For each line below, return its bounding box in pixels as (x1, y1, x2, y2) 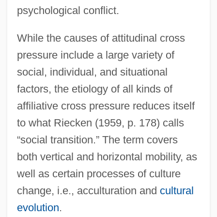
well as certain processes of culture (16, 167, 181, 180)
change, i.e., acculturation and (16, 184, 160, 197)
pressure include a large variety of (16, 48, 174, 61)
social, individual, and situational (16, 65, 168, 78)
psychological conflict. (16, 4, 119, 16)
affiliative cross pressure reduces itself (16, 99, 195, 112)
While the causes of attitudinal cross (16, 31, 185, 44)
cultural (159, 184, 194, 197)
